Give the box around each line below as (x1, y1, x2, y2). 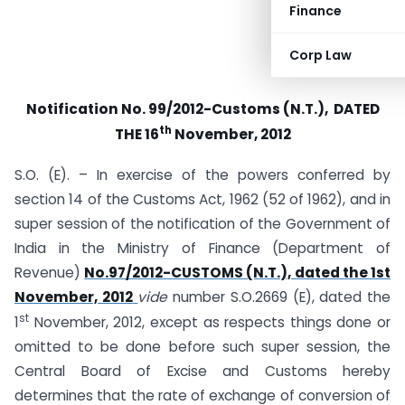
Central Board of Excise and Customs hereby (14, 362, 391, 381)
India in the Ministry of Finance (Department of (14, 238, 391, 258)
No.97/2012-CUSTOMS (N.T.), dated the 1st (84, 262, 391, 282)
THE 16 (114, 125, 159, 145)
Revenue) (14, 262, 85, 282)
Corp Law (289, 46, 352, 64)
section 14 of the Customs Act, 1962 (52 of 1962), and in (14, 189, 391, 209)
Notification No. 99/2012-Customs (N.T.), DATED (25, 99, 380, 118)
